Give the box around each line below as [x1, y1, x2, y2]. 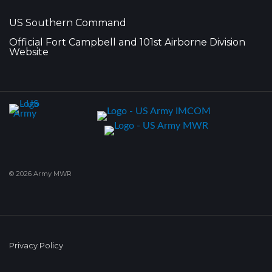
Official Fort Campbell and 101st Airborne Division [9, 36, 245, 48]
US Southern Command [9, 17, 126, 29]
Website [9, 46, 49, 58]
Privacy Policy [9, 241, 63, 250]
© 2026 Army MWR [9, 169, 72, 178]
